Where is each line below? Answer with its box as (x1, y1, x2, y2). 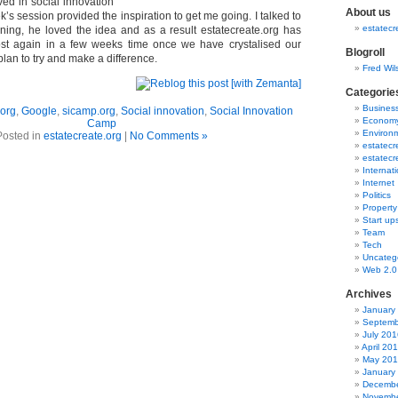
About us (346, 6, 391, 19)
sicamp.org (62, 105, 115, 117)
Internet (362, 178, 394, 187)
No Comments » (129, 130, 208, 142)
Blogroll (346, 46, 385, 59)
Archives (346, 288, 392, 300)
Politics (362, 190, 391, 200)
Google (21, 105, 57, 117)
